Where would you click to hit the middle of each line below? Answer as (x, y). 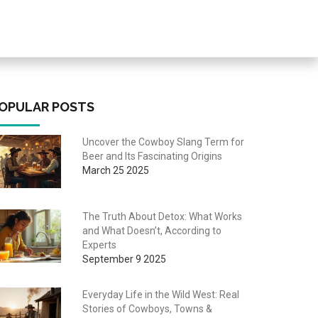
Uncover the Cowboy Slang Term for (163, 142)
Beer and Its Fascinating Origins (152, 156)
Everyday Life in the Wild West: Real (160, 294)
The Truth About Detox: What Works (162, 216)
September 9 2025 (124, 259)
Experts (99, 245)
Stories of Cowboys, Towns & (147, 308)
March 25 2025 (115, 170)
